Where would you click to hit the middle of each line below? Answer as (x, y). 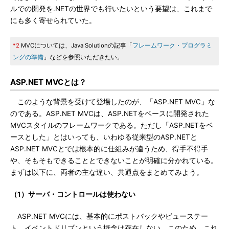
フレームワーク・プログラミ (172, 45)
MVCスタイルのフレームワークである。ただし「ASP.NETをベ (112, 125)
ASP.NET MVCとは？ (48, 82)
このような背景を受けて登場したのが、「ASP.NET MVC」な (113, 102)
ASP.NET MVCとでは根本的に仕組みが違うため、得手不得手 (109, 149)
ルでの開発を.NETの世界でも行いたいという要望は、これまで (111, 9)
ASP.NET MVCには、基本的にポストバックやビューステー (109, 216)
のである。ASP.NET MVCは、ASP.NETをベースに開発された (110, 113)
